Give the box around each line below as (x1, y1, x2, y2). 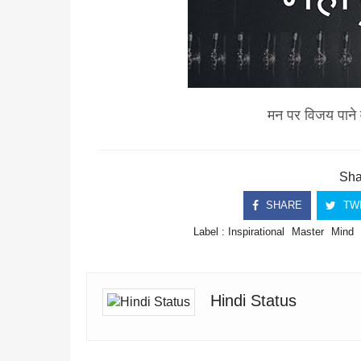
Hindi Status (210, 292, 297, 309)
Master (292, 226, 325, 238)
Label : (193, 226, 229, 238)
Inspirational (228, 226, 285, 238)
